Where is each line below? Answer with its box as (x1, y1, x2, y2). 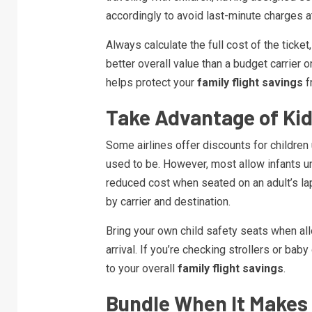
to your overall (105, 262, 178, 276)
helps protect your (105, 76, 197, 90)
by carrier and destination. (105, 195, 231, 209)
